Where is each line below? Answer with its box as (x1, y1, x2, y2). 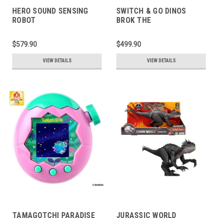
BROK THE (116, 16, 151, 25)
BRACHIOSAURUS (116, 25, 175, 34)
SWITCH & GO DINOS (116, 6, 186, 16)
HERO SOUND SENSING (12, 6, 89, 16)
